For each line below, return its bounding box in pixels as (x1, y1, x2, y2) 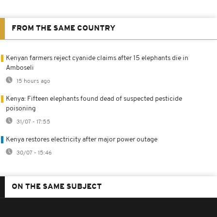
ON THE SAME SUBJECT (12, 183, 102, 191)
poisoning (6, 105, 36, 113)
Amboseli (6, 64, 34, 72)
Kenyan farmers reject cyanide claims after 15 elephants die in (6, 55, 188, 62)
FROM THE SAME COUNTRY (12, 25, 115, 33)
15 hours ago (15, 78, 50, 85)
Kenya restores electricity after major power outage (6, 136, 157, 144)
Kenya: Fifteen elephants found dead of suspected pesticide (6, 95, 182, 103)
